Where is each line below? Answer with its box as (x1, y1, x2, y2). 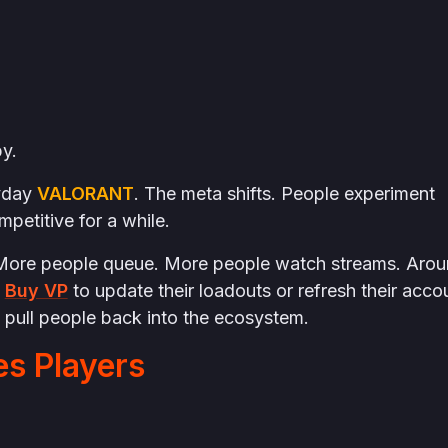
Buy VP (4, 280, 68, 301)
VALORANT (36, 183, 134, 204)
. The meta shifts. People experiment (133, 183, 435, 204)
